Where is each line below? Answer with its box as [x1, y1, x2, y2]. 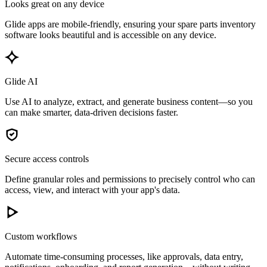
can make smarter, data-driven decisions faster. [5, 107, 178, 118]
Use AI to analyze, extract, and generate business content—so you [5, 97, 253, 107]
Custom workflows [5, 231, 77, 242]
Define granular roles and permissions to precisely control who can [5, 174, 255, 185]
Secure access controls [5, 154, 89, 164]
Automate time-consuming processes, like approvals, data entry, [5, 252, 243, 262]
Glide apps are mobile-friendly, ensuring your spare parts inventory [5, 19, 256, 30]
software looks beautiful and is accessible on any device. [5, 30, 216, 41]
